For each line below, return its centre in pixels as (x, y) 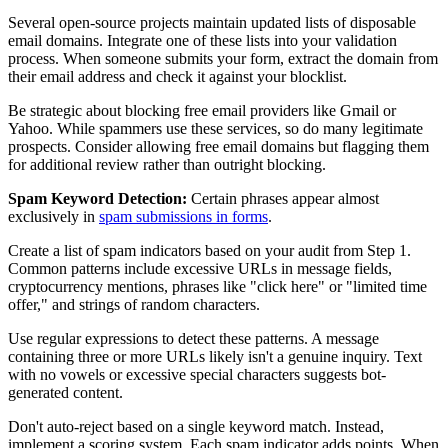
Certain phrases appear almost (283, 199)
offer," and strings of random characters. (134, 305)
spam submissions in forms (183, 217)
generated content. (65, 393)
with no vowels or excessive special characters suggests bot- (197, 375)
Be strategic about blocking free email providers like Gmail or (202, 111)
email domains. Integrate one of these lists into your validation (202, 41)
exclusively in (53, 217)
